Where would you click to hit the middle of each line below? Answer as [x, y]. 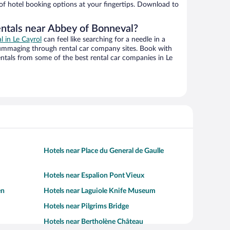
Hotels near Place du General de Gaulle [104, 151]
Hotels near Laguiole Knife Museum [100, 191]
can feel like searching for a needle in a [103, 40]
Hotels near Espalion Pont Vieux [94, 176]
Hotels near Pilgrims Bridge [86, 207]
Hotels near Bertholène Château [93, 222]
